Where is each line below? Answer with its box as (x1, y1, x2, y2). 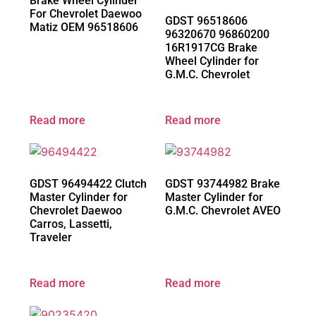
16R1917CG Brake (165, 41, 257, 55)
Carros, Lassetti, (30, 217, 112, 231)
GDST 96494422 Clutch (30, 177, 147, 191)
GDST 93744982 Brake (165, 177, 280, 191)
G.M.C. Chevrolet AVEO (165, 204, 281, 218)
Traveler (30, 231, 72, 245)
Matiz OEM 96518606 (30, 20, 138, 35)
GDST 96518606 (165, 14, 248, 28)
